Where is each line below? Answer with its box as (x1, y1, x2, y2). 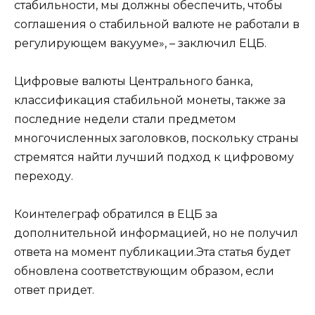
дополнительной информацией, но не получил (14, 226, 298, 240)
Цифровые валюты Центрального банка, (14, 75, 252, 89)
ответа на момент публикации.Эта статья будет (14, 245, 290, 259)
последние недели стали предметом (14, 112, 236, 127)
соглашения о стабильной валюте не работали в (14, 17, 300, 31)
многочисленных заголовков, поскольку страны (14, 131, 299, 146)
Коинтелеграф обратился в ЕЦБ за (14, 207, 217, 221)
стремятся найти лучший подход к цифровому (14, 150, 294, 165)
